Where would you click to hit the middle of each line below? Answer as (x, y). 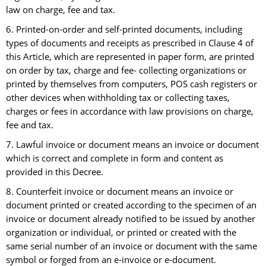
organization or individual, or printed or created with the (121, 233)
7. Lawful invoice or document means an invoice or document (132, 145)
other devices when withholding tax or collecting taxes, (118, 98)
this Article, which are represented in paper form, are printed (130, 57)
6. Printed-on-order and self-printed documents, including (124, 30)
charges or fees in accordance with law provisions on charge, (130, 112)
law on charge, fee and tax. (61, 10)
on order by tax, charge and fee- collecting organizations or (126, 71)
